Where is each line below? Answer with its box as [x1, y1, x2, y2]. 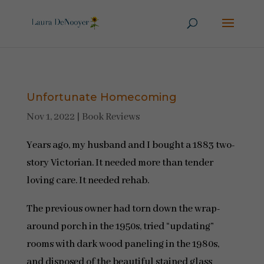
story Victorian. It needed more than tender [26, 157, 213, 169]
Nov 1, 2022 [26, 111, 75, 123]
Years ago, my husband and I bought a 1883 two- [26, 139, 235, 151]
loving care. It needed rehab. [26, 174, 151, 187]
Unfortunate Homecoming [26, 91, 177, 104]
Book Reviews [81, 111, 140, 123]
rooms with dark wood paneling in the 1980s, [26, 238, 219, 250]
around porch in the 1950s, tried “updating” [26, 220, 214, 233]
